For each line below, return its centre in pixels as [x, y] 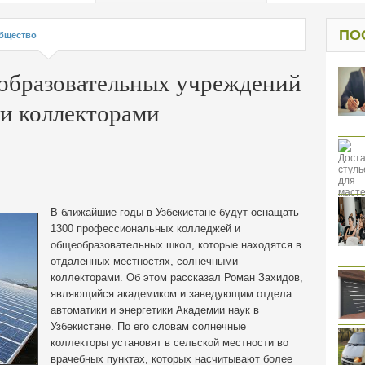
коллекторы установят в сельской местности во [169, 343]
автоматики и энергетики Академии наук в [155, 310]
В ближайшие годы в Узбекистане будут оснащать [175, 212]
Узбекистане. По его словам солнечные [148, 326]
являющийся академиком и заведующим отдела [171, 294]
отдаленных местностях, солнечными [144, 261]
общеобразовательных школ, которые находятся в [176, 245]
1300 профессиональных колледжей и [145, 229]
